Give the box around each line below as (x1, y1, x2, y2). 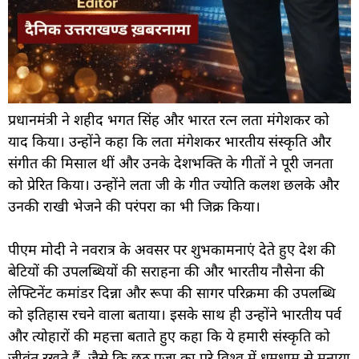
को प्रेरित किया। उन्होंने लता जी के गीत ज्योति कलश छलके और (8, 175, 339, 195)
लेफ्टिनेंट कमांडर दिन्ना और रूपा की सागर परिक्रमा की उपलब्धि (8, 283, 336, 303)
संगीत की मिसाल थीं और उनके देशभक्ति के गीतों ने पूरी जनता (8, 153, 333, 173)
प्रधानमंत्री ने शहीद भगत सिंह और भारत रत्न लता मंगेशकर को (8, 110, 329, 130)
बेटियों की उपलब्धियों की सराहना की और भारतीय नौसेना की (8, 261, 325, 281)
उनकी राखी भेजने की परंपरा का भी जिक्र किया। (8, 196, 260, 216)
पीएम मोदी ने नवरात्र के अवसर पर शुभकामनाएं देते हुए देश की (8, 240, 336, 260)
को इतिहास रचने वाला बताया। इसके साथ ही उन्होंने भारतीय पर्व (8, 305, 341, 325)
